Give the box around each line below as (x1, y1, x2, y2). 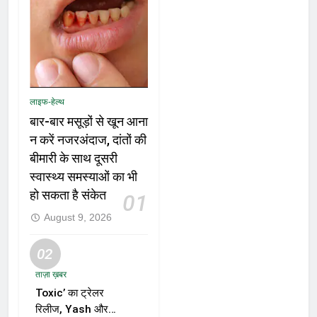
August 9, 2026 (44, 212, 112, 224)
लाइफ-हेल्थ (30, 97, 64, 108)
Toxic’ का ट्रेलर (35, 287, 104, 300)
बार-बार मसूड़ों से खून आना (30, 115, 148, 129)
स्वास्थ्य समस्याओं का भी (30, 170, 137, 185)
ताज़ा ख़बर (35, 270, 67, 280)
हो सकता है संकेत (30, 188, 106, 203)
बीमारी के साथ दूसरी (30, 151, 117, 166)
